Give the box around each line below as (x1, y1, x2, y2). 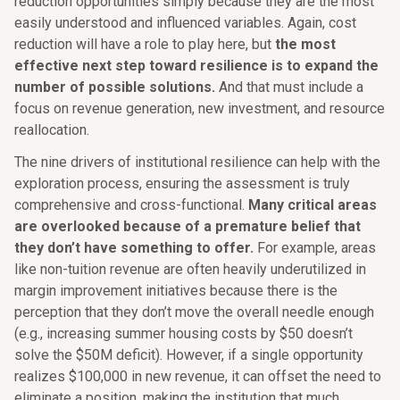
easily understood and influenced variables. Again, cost (14, 14, 356, 31)
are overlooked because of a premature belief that (14, 218, 361, 235)
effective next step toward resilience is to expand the (14, 57, 379, 74)
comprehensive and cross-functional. (14, 196, 248, 213)
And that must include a (215, 79, 363, 96)
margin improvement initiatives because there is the (14, 282, 337, 299)
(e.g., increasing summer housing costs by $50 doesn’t (14, 325, 353, 342)
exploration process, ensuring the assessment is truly (14, 175, 350, 192)
